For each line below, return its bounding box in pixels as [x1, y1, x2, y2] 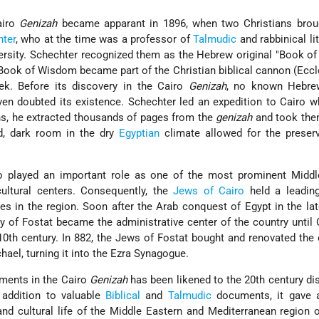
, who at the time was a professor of [15, 33, 194, 46]
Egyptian [119, 127, 160, 140]
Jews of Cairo [173, 184, 245, 198]
